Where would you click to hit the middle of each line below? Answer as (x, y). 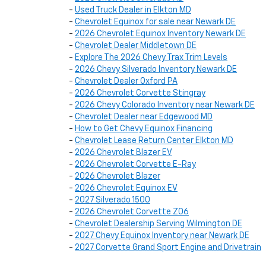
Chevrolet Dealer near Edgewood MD (144, 117)
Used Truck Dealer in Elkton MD (133, 10)
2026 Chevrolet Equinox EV (126, 188)
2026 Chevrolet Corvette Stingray (140, 93)
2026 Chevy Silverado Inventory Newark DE (156, 69)
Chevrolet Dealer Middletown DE (136, 46)
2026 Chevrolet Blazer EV (123, 153)
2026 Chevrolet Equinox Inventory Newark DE (160, 34)
